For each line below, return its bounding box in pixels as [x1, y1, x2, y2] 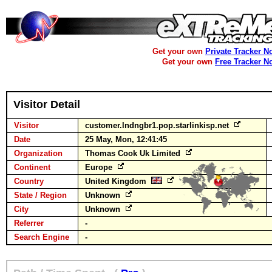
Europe [85, 163, 115, 172]
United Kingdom [85, 177, 151, 186]
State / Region [14, 191, 67, 200]
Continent [14, 163, 50, 172]
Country [14, 177, 44, 186]
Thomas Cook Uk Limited [85, 149, 183, 158]
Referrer [14, 219, 44, 228]
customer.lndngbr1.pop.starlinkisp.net [85, 121, 231, 130]
